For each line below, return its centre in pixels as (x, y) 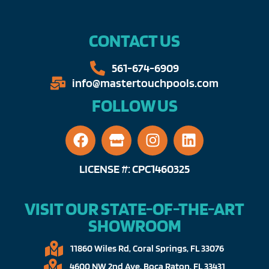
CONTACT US (134, 40)
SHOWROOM (134, 225)
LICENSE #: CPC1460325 (134, 168)
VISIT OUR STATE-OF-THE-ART (134, 208)
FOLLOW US (134, 105)
